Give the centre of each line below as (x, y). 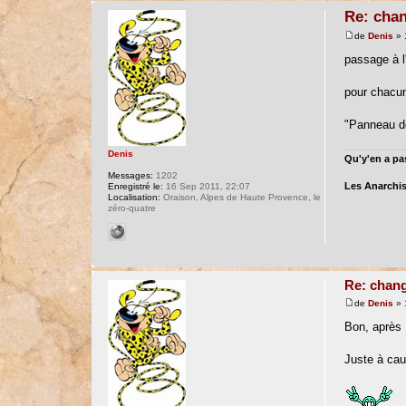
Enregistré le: (135, 186)
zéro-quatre (131, 208)
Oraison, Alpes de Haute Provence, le (240, 197)
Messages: (130, 175)
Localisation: (134, 197)
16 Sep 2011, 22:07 (206, 186)
